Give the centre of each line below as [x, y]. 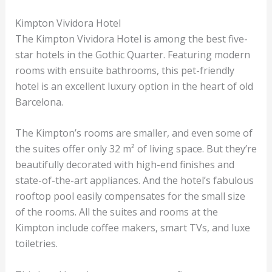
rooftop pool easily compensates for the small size [130, 196]
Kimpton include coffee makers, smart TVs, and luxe [132, 228]
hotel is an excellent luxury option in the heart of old [134, 86]
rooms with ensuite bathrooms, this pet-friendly [124, 70]
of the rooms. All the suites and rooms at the [116, 212]
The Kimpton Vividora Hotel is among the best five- [131, 39]
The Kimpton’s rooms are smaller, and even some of [134, 133]
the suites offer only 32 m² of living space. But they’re [136, 149]
